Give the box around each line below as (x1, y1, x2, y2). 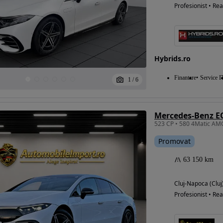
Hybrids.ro (154, 54, 191, 63)
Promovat (158, 136, 191, 146)
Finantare (174, 74, 196, 81)
